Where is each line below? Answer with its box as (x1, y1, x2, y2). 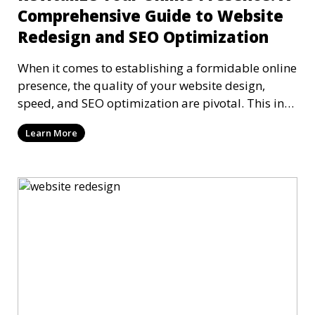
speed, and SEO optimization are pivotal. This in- (18, 95, 288, 112)
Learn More (25, 127, 77, 140)
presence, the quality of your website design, (18, 77, 265, 94)
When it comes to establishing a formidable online (18, 60, 297, 77)
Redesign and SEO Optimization (18, 26, 269, 48)
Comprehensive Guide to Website (18, 5, 283, 27)
